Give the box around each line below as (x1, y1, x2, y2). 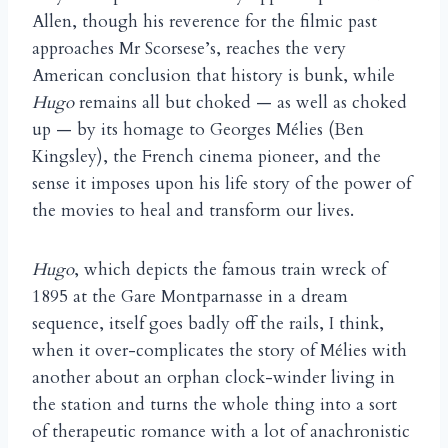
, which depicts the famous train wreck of (74, 258, 386, 282)
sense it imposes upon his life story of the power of (32, 172, 411, 196)
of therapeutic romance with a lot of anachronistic (32, 420, 410, 444)
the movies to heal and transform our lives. (32, 199, 354, 223)
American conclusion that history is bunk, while (32, 64, 395, 88)
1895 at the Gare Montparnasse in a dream (32, 285, 348, 309)
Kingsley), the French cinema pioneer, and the (32, 145, 381, 169)
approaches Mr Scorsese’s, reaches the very (32, 37, 346, 61)
